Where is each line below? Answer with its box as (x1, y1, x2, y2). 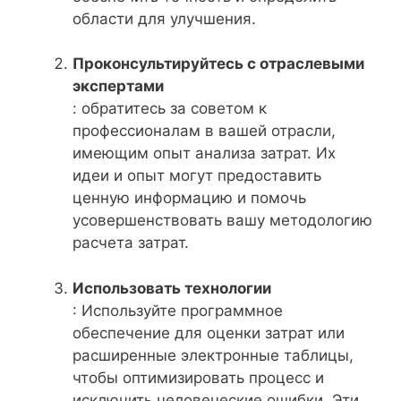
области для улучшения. (73, 9, 256, 28)
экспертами (73, 77, 164, 95)
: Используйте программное (73, 301, 283, 320)
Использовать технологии (73, 278, 271, 297)
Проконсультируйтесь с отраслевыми (73, 55, 364, 73)
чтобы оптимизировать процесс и (73, 368, 324, 387)
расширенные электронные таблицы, (73, 346, 354, 364)
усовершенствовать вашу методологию (73, 211, 372, 229)
